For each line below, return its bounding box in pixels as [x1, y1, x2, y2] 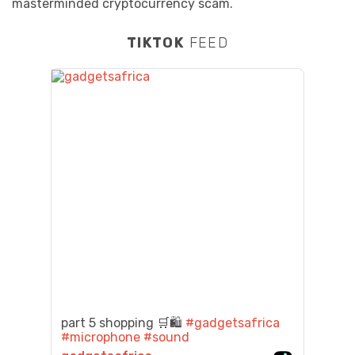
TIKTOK [126, 34, 185, 52]
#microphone [61, 330, 140, 345]
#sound [143, 330, 189, 345]
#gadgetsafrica [185, 315, 280, 331]
